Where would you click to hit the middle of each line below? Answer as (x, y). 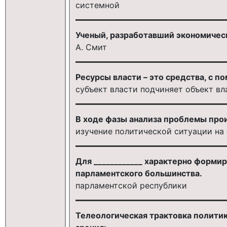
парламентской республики (131, 185)
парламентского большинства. (139, 173)
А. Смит (91, 47)
